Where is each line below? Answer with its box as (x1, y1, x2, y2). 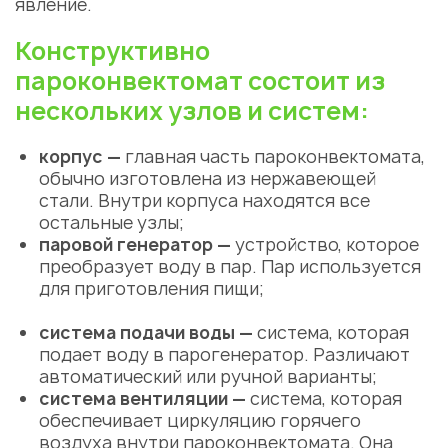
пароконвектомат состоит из (15, 64, 385, 98)
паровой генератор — (39, 233, 235, 256)
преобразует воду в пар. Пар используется (39, 255, 421, 278)
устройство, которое (235, 233, 419, 256)
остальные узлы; (39, 211, 183, 234)
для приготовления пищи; (39, 277, 263, 300)
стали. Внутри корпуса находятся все (39, 189, 370, 212)
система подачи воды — (39, 321, 257, 344)
